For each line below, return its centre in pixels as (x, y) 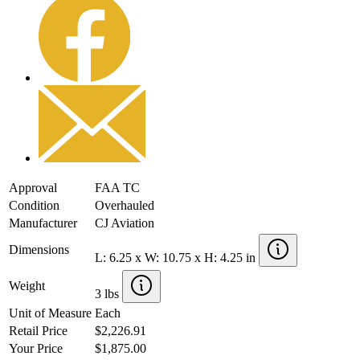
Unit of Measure (50, 313)
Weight (27, 285)
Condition (34, 205)
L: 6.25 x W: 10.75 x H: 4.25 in (177, 257)
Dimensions (39, 249)
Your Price (36, 348)
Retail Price (38, 330)
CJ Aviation (125, 223)
